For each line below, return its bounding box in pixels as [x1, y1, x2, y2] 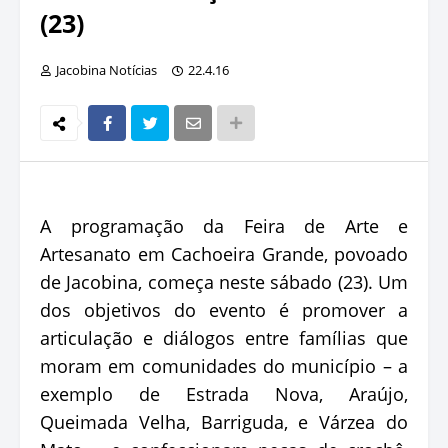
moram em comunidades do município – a [40, 353, 408, 378]
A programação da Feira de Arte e [40, 213, 408, 238]
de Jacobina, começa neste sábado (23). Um [40, 269, 408, 294]
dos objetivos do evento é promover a [40, 297, 408, 322]
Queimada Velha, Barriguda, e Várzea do [40, 409, 408, 434]
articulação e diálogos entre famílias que [40, 325, 408, 350]
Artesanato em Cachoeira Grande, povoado [40, 241, 408, 266]
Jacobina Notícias [56, 60, 157, 79]
